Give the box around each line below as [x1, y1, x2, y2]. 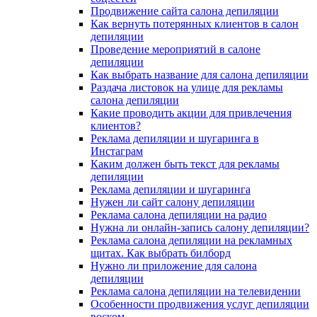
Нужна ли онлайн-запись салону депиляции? [91, 221, 309, 234]
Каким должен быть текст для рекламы [91, 158, 279, 171]
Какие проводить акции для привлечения [91, 107, 292, 120]
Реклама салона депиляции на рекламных [91, 234, 292, 247]
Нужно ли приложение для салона [91, 260, 257, 272]
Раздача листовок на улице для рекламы [91, 81, 283, 94]
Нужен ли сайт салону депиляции [91, 196, 255, 209]
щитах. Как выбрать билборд [91, 247, 231, 260]
